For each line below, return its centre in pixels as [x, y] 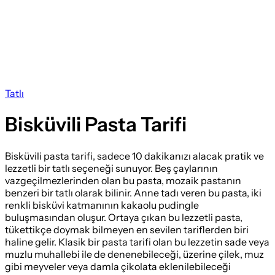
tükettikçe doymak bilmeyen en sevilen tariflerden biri [127, 229]
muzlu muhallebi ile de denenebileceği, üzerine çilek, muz [134, 254]
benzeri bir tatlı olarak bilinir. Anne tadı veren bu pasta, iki [133, 192]
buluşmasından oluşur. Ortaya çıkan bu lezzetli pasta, [124, 217]
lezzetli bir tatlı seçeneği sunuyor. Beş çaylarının [111, 168]
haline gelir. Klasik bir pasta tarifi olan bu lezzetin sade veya [137, 242]
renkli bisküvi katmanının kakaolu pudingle [102, 205]
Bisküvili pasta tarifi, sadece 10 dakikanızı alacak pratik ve [134, 156]
